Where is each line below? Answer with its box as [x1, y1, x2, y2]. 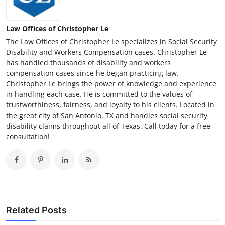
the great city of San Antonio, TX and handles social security [6, 110, 207, 120]
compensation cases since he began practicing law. [6, 68, 179, 78]
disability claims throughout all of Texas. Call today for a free [6, 121, 210, 131]
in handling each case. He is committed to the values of [6, 89, 192, 99]
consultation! [6, 131, 50, 141]
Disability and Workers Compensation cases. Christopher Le [6, 47, 207, 57]
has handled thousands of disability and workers [6, 57, 171, 67]
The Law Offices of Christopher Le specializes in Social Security [6, 36, 217, 46]
